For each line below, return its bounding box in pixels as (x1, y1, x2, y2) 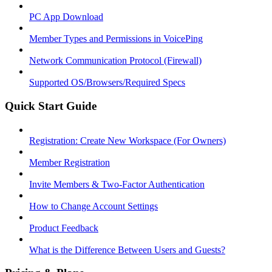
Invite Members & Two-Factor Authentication (29, 178, 205, 189)
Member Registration (29, 157, 110, 168)
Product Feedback (29, 222, 98, 233)
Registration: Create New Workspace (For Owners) (29, 135, 226, 146)
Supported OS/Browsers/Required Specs (29, 77, 185, 88)
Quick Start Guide (5, 99, 97, 112)
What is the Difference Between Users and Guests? (29, 244, 225, 255)
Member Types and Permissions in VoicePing (29, 33, 203, 44)
